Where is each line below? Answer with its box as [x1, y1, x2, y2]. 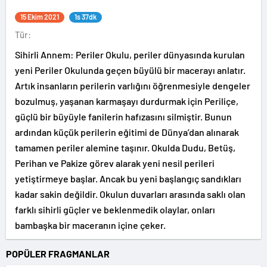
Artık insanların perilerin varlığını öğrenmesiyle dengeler [15, 80, 250, 91]
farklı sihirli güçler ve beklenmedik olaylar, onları [15, 204, 215, 215]
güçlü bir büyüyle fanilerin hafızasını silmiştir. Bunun [15, 111, 232, 122]
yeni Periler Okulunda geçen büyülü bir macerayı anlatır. [15, 64, 246, 76]
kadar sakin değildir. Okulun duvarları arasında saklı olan [15, 188, 246, 200]
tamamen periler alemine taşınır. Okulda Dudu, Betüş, [15, 142, 235, 153]
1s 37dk [74, 13, 97, 21]
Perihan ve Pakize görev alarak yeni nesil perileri [15, 157, 215, 169]
